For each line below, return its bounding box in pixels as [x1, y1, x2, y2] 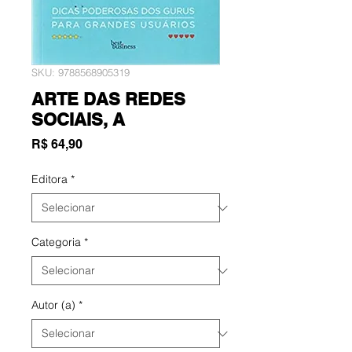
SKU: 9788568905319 [31, 66, 130, 79]
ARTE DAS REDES [31, 89, 185, 110]
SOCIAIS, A [31, 109, 125, 130]
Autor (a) [31, 298, 75, 313]
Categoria [31, 235, 81, 250]
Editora [31, 172, 68, 187]
